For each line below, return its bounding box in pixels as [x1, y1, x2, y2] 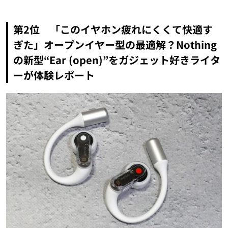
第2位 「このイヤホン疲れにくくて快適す [13, 22, 213, 37]
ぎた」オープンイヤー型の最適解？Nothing [13, 37, 217, 52]
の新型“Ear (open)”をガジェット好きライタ [13, 52, 220, 68]
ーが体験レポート [13, 68, 95, 83]
